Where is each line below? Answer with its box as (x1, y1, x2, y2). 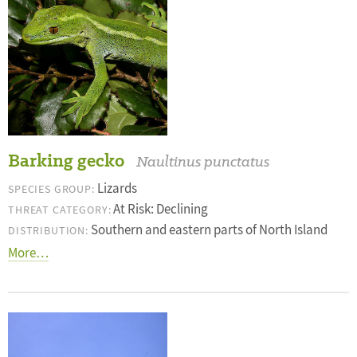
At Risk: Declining (111, 201, 209, 218)
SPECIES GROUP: (8, 182, 95, 196)
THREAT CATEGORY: (8, 202, 112, 217)
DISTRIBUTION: (8, 223, 88, 237)
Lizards (94, 180, 137, 197)
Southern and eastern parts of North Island (88, 222, 328, 238)
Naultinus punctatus (136, 151, 269, 171)
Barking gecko (8, 148, 124, 173)
